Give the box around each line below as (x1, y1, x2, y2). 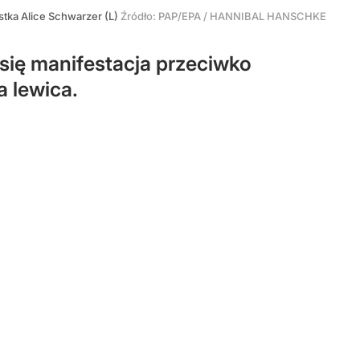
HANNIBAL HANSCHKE (210, 10, 326, 22)
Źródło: (121, 10, 158, 22)
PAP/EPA (158, 10, 201, 22)
